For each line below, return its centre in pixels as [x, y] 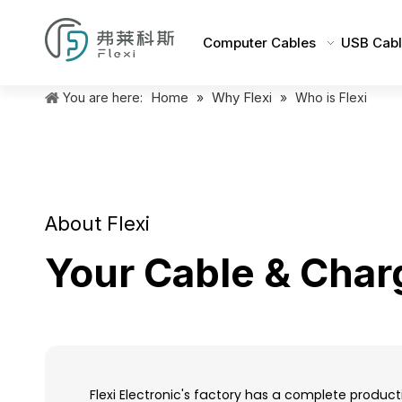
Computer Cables [259, 43]
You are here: [103, 97]
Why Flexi [242, 97]
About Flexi [97, 223]
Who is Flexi [331, 97]
